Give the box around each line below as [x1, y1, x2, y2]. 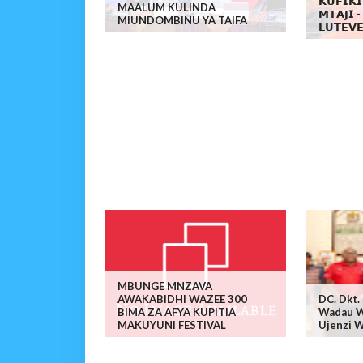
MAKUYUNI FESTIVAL [117, 318, 226, 331]
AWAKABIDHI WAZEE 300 [117, 292, 247, 305]
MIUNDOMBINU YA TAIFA [117, 13, 247, 27]
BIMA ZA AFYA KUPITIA [117, 305, 236, 318]
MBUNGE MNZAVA [117, 279, 212, 293]
